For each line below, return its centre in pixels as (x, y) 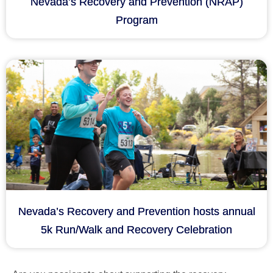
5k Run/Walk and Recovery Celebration (136, 230)
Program (136, 20)
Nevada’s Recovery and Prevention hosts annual (136, 211)
